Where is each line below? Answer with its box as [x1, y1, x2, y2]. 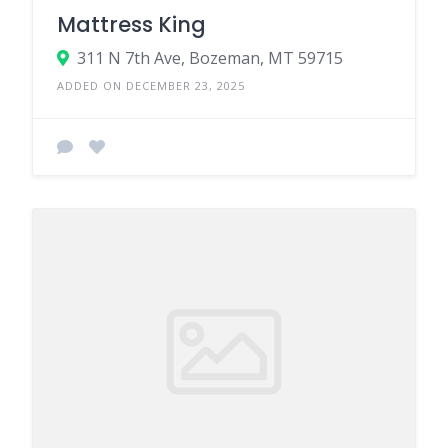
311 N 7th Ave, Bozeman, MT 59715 [77, 46, 343, 69]
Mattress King [57, 9, 206, 39]
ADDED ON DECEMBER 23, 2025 [57, 77, 245, 93]
